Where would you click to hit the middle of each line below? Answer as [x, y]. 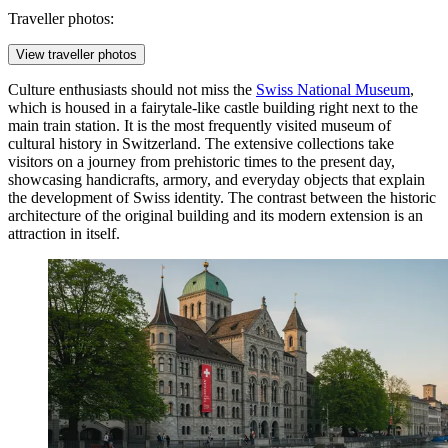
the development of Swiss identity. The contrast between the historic [222, 198]
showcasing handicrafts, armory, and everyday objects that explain [216, 180]
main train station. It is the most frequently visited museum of [199, 126]
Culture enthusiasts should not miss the [132, 90]
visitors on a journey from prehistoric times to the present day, [201, 162]
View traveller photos [76, 55]
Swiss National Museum [333, 90]
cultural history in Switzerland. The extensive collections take [201, 144]
